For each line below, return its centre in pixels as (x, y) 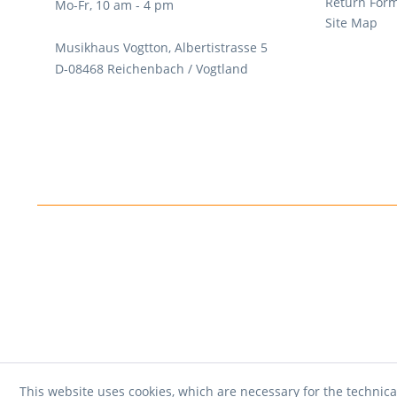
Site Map (351, 23)
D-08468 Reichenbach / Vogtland (152, 69)
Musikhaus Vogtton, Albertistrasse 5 (161, 47)
